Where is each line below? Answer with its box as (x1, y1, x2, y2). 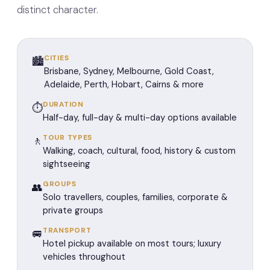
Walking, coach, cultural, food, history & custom (43, 144, 236, 157)
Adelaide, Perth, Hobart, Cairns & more (44, 78, 204, 90)
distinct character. (17, 3, 98, 16)
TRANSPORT (43, 225, 92, 235)
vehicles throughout (43, 250, 125, 263)
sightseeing (43, 157, 90, 170)
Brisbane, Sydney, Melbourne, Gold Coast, (44, 64, 214, 77)
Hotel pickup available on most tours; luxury (43, 237, 221, 250)
